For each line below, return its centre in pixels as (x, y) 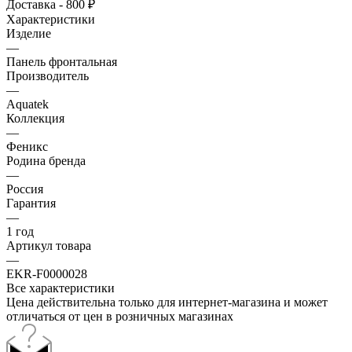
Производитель (48, 75)
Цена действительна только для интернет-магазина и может (167, 302)
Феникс (27, 146)
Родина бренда (46, 160)
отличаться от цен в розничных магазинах (120, 316)
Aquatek (27, 104)
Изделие (29, 33)
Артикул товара (49, 245)
